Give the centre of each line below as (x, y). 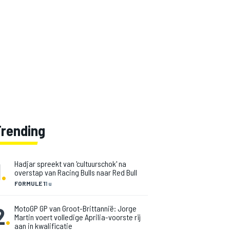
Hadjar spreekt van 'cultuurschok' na (70, 164)
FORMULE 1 (30, 183)
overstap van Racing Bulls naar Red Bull (76, 172)
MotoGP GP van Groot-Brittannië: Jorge (75, 208)
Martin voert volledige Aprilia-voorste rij (78, 217)
